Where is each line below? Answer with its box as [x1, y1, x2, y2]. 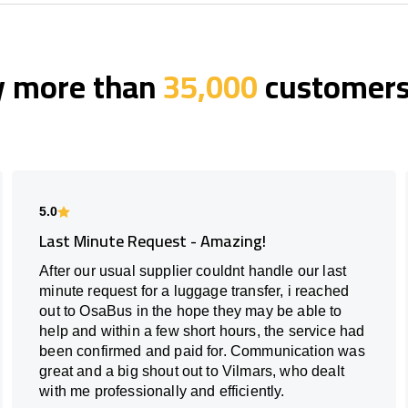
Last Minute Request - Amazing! [39, 226, 267, 257]
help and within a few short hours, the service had [39, 323, 365, 340]
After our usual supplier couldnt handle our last [39, 263, 347, 280]
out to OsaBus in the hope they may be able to [39, 303, 342, 320]
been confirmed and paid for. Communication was [39, 343, 365, 360]
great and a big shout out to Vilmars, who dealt [39, 363, 344, 380]
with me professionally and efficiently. [39, 383, 285, 400]
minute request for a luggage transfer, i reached [39, 283, 350, 300]
